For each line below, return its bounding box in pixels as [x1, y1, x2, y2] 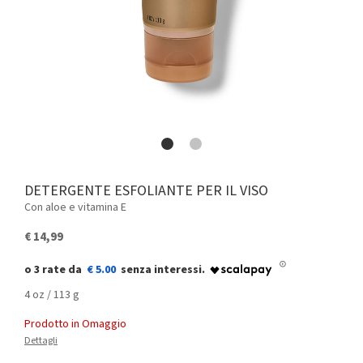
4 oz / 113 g [24, 287, 79, 303]
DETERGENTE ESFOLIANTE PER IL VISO [33, 181, 268, 201]
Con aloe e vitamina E [24, 199, 126, 216]
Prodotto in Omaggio [24, 316, 126, 332]
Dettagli [24, 334, 58, 348]
